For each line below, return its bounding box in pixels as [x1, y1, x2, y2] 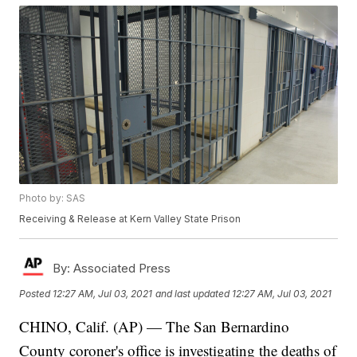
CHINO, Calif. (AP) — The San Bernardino [19, 316, 290, 337]
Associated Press [70, 261, 171, 277]
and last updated [155, 287, 230, 300]
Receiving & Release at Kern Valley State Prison [19, 213, 241, 226]
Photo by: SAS [19, 192, 86, 205]
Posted [19, 287, 53, 300]
